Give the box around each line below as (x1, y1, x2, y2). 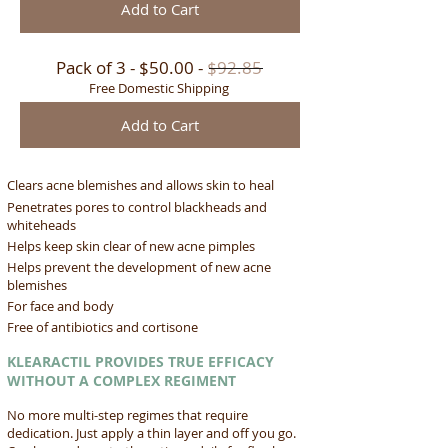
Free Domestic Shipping (89, 78, 229, 97)
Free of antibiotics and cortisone (7, 317, 198, 336)
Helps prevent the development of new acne (7, 257, 271, 276)
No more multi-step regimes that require (7, 405, 248, 424)
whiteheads (7, 215, 76, 234)
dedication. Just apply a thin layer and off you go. (7, 423, 296, 442)
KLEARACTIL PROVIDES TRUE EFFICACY (7, 351, 274, 371)
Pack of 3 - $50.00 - (56, 55, 207, 79)
